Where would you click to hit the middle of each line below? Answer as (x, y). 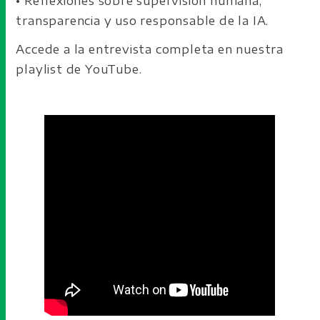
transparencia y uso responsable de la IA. (142, 21)
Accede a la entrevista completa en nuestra (150, 49)
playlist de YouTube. (81, 69)
